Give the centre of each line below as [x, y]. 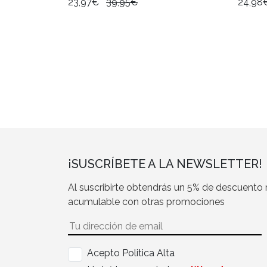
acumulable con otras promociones [146, 202]
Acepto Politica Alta [131, 253]
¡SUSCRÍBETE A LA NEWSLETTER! [165, 164]
